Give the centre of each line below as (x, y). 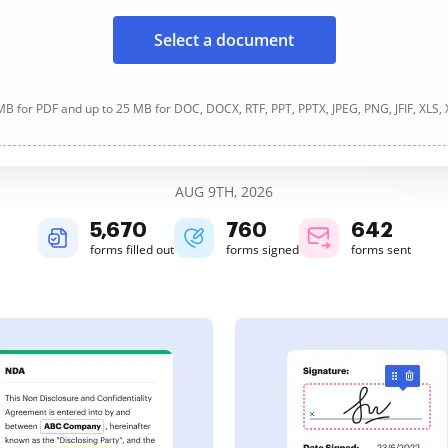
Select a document (224, 40)
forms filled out (131, 249)
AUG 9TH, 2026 (224, 191)
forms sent (380, 249)
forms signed (262, 249)
